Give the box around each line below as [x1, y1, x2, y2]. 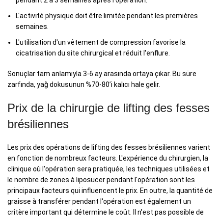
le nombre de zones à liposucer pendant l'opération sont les [7, 176, 195, 184]
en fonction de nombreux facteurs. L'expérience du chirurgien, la [7, 154, 208, 163]
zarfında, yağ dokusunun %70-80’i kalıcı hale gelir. [7, 81, 160, 89]
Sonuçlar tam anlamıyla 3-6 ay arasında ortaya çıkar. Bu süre [7, 70, 196, 78]
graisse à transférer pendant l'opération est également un [7, 197, 191, 206]
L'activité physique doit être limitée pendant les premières [16, 12, 198, 20]
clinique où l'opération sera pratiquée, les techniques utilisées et [7, 165, 210, 173]
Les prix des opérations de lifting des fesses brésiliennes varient [7, 143, 210, 152]
